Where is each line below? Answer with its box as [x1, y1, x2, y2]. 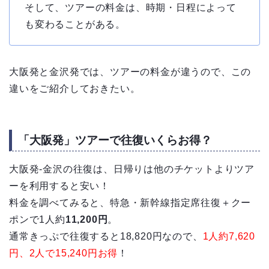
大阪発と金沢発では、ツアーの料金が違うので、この [9, 66, 252, 77]
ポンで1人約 [9, 214, 65, 225]
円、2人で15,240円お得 [9, 248, 118, 259]
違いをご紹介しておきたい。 [9, 83, 141, 94]
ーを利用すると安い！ [9, 181, 110, 192]
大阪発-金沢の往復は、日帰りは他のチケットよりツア [9, 164, 255, 175]
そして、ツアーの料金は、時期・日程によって [25, 2, 237, 13]
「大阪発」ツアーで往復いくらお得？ [18, 134, 212, 147]
